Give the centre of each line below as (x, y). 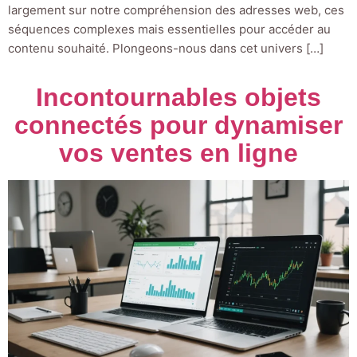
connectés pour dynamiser (178, 126)
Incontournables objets (178, 98)
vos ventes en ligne (178, 153)
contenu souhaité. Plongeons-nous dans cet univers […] (166, 49)
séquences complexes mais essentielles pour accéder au (169, 29)
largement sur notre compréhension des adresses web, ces (176, 10)
